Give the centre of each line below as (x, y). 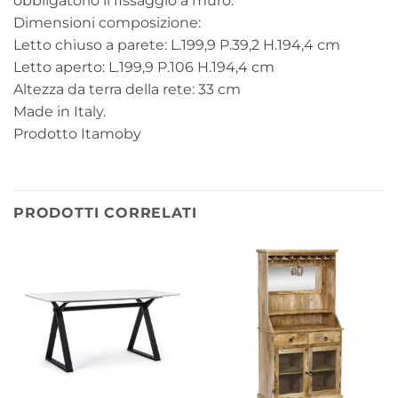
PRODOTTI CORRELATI (105, 212)
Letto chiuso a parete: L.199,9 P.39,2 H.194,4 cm (177, 44)
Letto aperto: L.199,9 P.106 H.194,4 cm (144, 67)
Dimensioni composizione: (107, 22)
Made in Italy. (60, 111)
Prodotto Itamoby (77, 133)
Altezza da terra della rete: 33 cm (127, 89)
